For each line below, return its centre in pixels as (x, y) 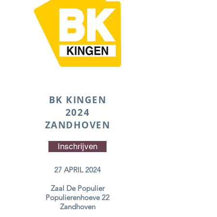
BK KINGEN (77, 100)
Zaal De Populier (77, 188)
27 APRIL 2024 (77, 170)
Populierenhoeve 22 (77, 197)
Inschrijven (77, 146)
